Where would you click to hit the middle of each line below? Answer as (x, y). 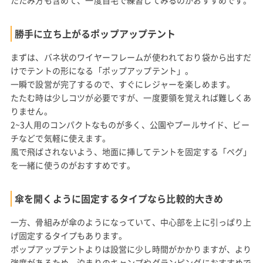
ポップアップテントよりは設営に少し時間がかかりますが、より (131, 249)
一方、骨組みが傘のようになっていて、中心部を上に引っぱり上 (131, 222)
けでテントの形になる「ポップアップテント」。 (102, 70)
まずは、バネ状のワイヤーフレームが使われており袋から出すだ (131, 57)
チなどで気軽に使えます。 (60, 138)
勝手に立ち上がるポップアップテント (95, 33)
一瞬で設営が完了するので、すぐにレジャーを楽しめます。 (123, 84)
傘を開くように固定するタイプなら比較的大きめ (119, 198)
